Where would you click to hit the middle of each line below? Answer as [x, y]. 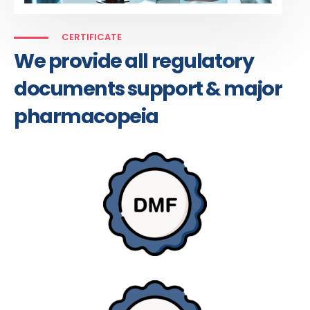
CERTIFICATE [91, 37]
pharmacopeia [86, 117]
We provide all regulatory [134, 61]
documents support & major [148, 89]
